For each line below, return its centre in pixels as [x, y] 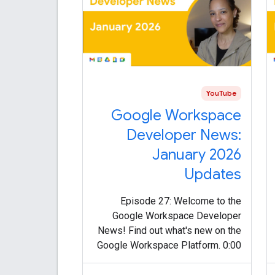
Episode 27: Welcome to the [181, 201]
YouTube [222, 93]
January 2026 [197, 154]
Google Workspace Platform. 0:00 [169, 245]
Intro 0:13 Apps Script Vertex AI [174, 260]
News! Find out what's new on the [170, 230]
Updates [213, 174]
